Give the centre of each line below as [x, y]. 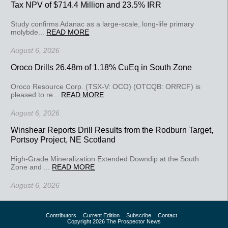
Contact [167, 215]
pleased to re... [36, 94]
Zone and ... [32, 167]
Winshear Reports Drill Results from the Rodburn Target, [112, 130]
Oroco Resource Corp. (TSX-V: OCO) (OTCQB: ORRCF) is [106, 86]
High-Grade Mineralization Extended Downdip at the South [105, 159]
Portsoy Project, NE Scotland [63, 139]
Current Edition [101, 215]
